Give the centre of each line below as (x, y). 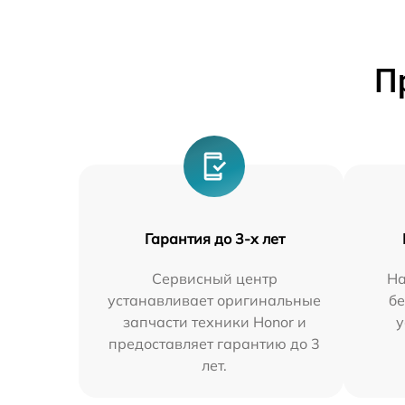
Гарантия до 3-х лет (214, 239)
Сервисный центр (214, 278)
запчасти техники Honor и (214, 322)
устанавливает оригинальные (215, 300)
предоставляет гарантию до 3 (215, 344)
